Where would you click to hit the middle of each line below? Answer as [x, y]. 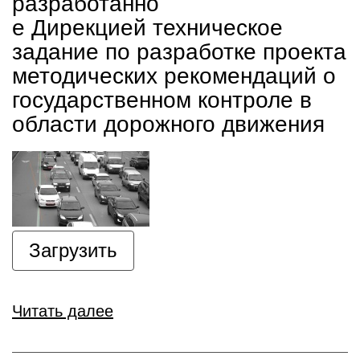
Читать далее [63, 311]
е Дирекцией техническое [147, 28]
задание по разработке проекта [179, 52]
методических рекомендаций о [174, 76]
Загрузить [73, 250]
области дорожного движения [168, 124]
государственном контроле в [162, 100]
